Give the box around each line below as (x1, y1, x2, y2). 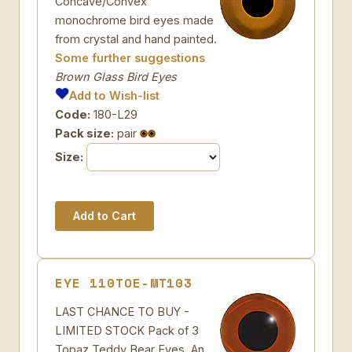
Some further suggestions (55, 51, 205, 64)
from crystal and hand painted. (55, 32, 217, 46)
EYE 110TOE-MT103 (55, 273, 193, 292)
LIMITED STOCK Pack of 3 (55, 324, 199, 337)
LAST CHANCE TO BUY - (55, 305, 189, 318)
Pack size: (55, 126, 114, 140)
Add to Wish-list (69, 89, 160, 102)
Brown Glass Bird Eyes (55, 70, 177, 83)
